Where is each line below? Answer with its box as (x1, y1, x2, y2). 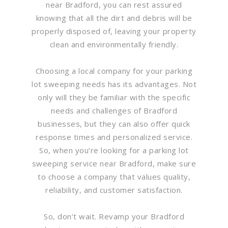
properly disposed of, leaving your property (32, 25, 196, 36)
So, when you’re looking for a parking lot (39, 145, 189, 155)
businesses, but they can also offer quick (38, 118, 190, 129)
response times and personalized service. (36, 131, 192, 142)
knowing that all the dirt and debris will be (36, 12, 192, 23)
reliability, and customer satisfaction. (45, 184, 183, 195)
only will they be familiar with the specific (38, 92, 190, 102)
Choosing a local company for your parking (35, 65, 193, 76)
